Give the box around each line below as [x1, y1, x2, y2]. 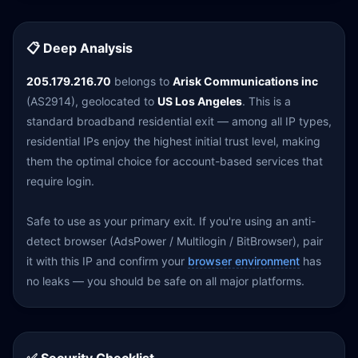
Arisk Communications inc [173, 74, 318, 88]
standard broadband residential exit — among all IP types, [26, 114, 332, 128]
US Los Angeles [157, 94, 242, 108]
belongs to [111, 74, 173, 88]
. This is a [242, 94, 291, 108]
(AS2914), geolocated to [26, 94, 157, 108]
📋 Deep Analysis [26, 40, 133, 56]
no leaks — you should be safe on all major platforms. [26, 274, 304, 288]
